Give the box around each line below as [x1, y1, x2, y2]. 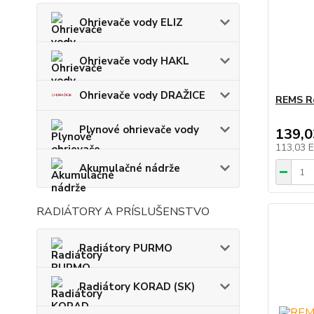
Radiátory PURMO [79, 240, 172, 255]
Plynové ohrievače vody [79, 122, 199, 137]
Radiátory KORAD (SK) [79, 279, 195, 294]
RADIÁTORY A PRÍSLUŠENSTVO [36, 203, 210, 219]
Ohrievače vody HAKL [79, 53, 189, 68]
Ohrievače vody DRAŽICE [79, 88, 205, 102]
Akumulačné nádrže [79, 161, 180, 175]
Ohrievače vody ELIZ [79, 15, 183, 29]
